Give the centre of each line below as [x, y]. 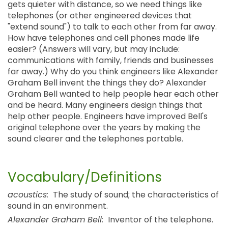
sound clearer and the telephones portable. [95, 139]
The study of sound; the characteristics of [135, 195]
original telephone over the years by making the [104, 127]
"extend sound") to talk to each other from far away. [112, 27]
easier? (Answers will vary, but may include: [94, 49]
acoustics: [28, 195]
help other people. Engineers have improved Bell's [108, 116]
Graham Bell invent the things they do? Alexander [107, 83]
